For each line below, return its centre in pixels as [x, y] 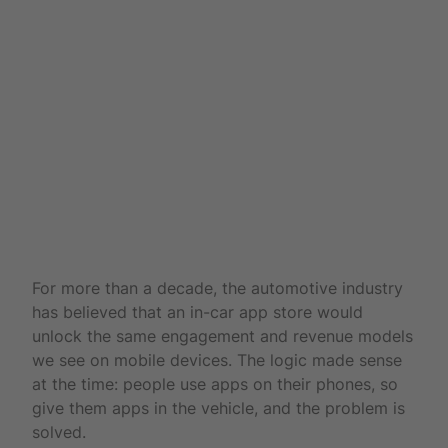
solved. [59, 431]
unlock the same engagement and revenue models [222, 335]
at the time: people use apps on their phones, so [215, 383]
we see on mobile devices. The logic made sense [217, 359]
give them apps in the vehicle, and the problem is [218, 407]
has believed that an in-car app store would [197, 311]
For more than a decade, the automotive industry [217, 287]
